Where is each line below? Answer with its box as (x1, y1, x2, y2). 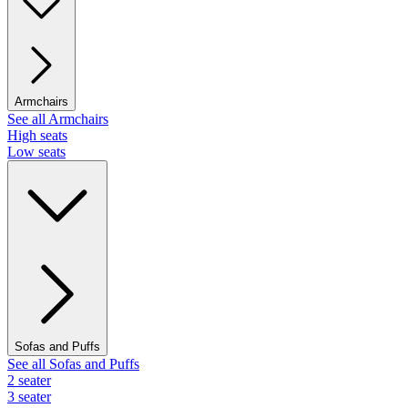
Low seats (7, 144, 66, 160)
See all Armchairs (7, 111, 108, 127)
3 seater (7, 389, 51, 405)
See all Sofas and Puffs (7, 356, 139, 372)
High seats (7, 127, 67, 144)
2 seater (7, 372, 51, 389)
